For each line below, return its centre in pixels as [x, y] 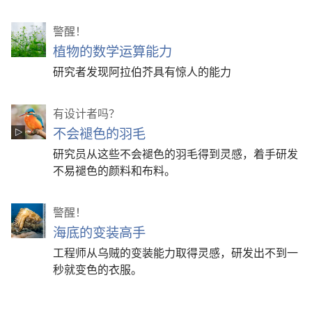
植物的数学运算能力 [112, 50]
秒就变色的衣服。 [97, 268]
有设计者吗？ [86, 112]
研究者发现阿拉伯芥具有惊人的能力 [142, 71]
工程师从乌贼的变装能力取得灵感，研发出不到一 [175, 252]
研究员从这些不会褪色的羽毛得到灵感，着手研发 [175, 153]
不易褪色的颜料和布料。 [114, 170]
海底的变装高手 [99, 232]
